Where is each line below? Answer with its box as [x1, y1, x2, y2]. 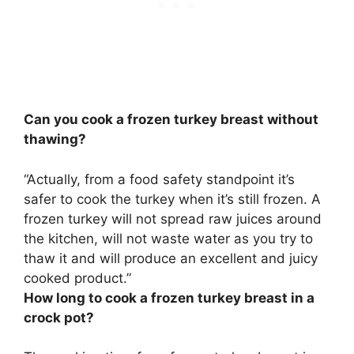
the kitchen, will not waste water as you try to [24, 230, 313, 247]
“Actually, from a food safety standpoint [24, 171, 278, 187]
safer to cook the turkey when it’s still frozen [24, 190, 303, 207]
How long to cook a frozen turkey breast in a [24, 289, 314, 306]
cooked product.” [24, 269, 131, 286]
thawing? [24, 131, 86, 148]
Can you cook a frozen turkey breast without [24, 111, 318, 128]
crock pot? [24, 309, 94, 326]
